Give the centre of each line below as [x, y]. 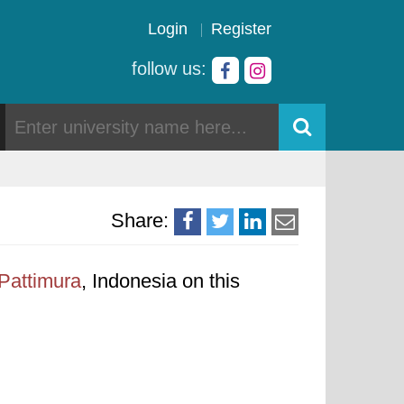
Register [241, 29]
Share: [140, 220]
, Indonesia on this [161, 281]
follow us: [172, 69]
